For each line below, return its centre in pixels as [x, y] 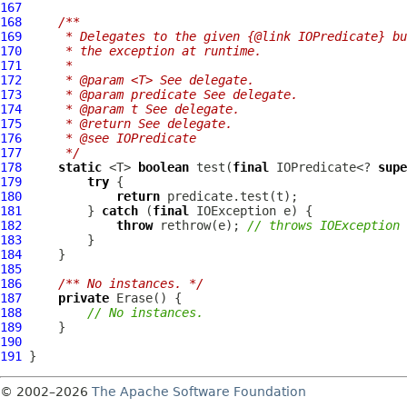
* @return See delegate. [131, 124]
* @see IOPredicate [113, 138]
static [80, 167]
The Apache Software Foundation [199, 392]
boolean [164, 167]
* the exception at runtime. [145, 51]
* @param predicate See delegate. [164, 94]
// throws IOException [323, 225]
